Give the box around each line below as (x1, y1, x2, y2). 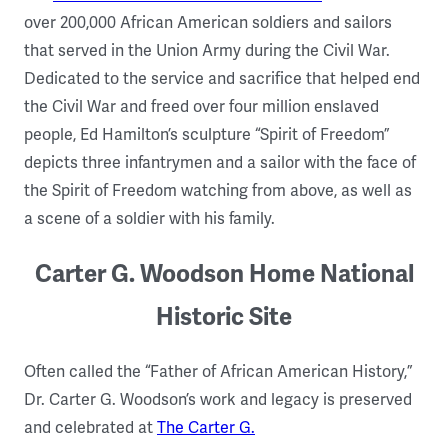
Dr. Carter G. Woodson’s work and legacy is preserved (24, 390, 412, 411)
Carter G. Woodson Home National (34, 258, 414, 289)
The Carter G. (157, 418, 255, 439)
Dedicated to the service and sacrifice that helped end (24, 68, 420, 89)
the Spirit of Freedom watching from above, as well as (24, 180, 412, 201)
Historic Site (156, 301, 292, 332)
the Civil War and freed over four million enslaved (24, 96, 379, 117)
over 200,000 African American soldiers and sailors (24, 12, 392, 33)
